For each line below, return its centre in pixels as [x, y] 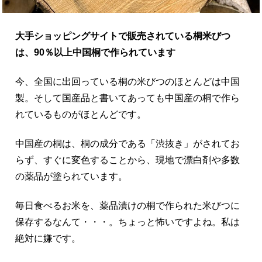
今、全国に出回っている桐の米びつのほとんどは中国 [128, 81]
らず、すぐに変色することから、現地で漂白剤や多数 [128, 160]
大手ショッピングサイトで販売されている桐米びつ [123, 36]
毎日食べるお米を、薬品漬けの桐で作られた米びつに [128, 205]
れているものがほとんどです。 [81, 114]
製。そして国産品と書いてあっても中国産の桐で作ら [128, 98]
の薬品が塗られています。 [72, 176]
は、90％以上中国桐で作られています [96, 52]
